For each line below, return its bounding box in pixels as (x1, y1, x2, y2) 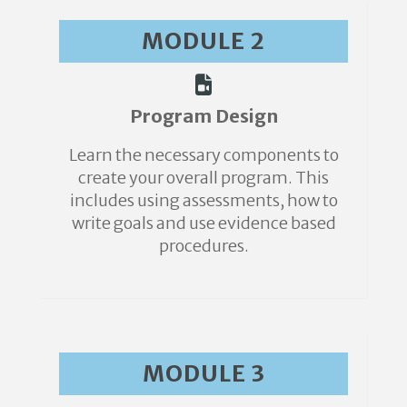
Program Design (129, 104, 278, 127)
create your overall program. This (78, 166, 329, 188)
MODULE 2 (142, 25, 265, 55)
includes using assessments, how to (69, 189, 338, 211)
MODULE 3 (142, 358, 265, 388)
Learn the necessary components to (68, 144, 339, 165)
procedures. (158, 234, 249, 256)
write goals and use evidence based (71, 212, 336, 233)
